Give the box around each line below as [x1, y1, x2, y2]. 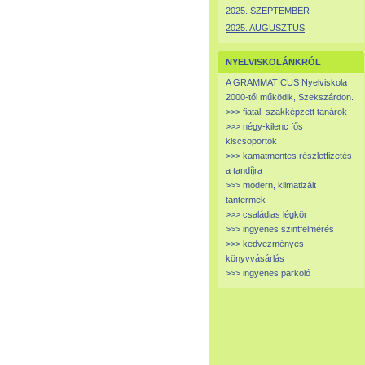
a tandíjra [226, 165, 262, 175]
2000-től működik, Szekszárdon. [226, 92, 354, 102]
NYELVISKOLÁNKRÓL [226, 57, 321, 67]
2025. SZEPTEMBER [226, 6, 310, 15]
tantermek [226, 195, 266, 204]
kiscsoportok [226, 136, 277, 146]
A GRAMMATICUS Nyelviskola [226, 77, 347, 87]
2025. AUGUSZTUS [226, 23, 305, 33]
